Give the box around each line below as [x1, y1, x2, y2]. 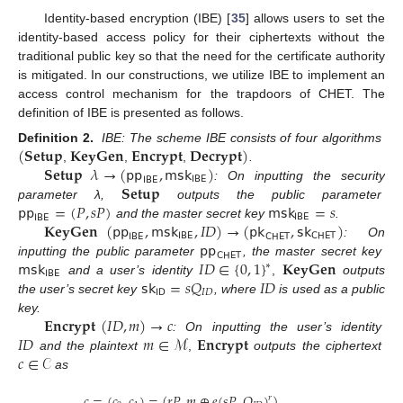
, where [213, 281, 256, 296]
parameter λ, [18, 186, 104, 201]
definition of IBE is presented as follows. [18, 104, 244, 120]
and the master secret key [115, 205, 264, 220]
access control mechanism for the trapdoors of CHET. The [18, 85, 385, 101]
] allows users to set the [245, 10, 386, 25]
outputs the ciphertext [254, 337, 381, 353]
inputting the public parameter [18, 243, 195, 258]
